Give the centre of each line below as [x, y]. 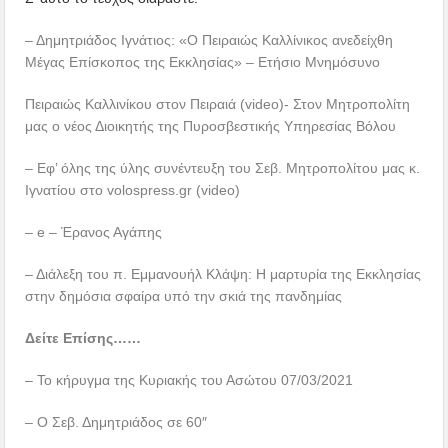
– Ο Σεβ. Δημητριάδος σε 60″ [116, 421]
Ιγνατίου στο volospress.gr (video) [133, 189]
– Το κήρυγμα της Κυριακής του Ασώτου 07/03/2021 [189, 379]
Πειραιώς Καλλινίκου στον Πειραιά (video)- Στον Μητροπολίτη [218, 103]
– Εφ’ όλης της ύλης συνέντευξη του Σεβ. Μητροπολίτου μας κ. [223, 167]
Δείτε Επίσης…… [83, 337]
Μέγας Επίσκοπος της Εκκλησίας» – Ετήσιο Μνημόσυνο [203, 61]
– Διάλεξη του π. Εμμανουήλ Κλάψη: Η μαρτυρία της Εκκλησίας [223, 273]
